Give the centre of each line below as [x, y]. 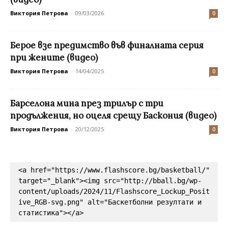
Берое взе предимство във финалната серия [107, 45]
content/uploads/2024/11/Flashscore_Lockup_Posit [114, 191]
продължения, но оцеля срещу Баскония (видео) [113, 115]
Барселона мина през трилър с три [87, 103]
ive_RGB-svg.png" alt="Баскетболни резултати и [110, 202]
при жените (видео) [54, 57]
